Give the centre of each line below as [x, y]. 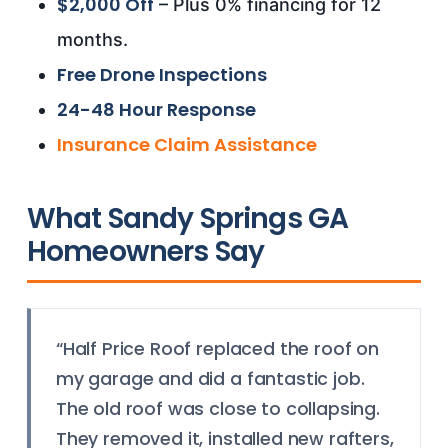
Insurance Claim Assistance [186, 144]
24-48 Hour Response [156, 109]
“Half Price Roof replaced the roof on [217, 349]
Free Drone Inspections [161, 74]
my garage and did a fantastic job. [210, 379]
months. [92, 39]
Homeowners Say [145, 251]
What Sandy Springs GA [187, 218]
